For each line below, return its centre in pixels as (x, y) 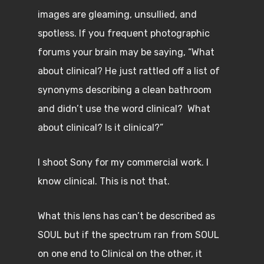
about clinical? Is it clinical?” (100, 128)
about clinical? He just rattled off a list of (129, 71)
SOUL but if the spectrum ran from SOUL (128, 235)
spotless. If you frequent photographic (124, 33)
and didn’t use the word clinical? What (124, 109)
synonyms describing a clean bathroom (125, 90)
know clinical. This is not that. (105, 181)
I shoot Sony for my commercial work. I (123, 162)
